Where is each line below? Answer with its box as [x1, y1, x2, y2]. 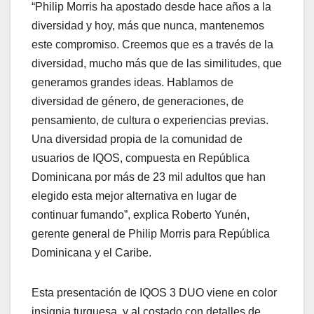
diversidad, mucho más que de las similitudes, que [32, 57, 282, 70]
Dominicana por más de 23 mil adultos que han [32, 171, 266, 184]
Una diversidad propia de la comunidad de [32, 133, 243, 146]
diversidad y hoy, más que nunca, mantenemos [32, 20, 264, 32]
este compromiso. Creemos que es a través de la [32, 39, 273, 51]
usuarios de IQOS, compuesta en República [32, 152, 250, 165]
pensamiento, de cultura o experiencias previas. [32, 114, 268, 127]
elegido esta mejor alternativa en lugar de [32, 190, 237, 203]
